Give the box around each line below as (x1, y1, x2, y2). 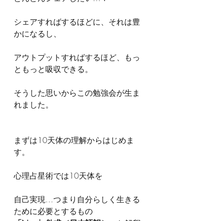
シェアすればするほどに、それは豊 (14, 16, 140, 27)
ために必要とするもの (14, 205, 93, 217)
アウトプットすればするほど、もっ (14, 51, 140, 63)
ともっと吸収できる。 (14, 63, 93, 74)
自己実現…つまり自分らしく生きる (14, 193, 140, 205)
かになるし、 (14, 28, 61, 39)
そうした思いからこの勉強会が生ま (14, 87, 140, 98)
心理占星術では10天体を (14, 170, 103, 181)
